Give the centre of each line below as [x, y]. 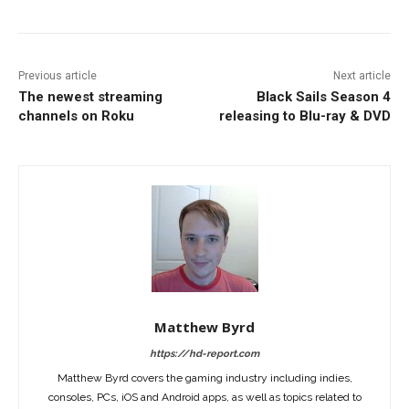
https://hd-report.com [204, 354]
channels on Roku [76, 116]
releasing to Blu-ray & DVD [304, 116]
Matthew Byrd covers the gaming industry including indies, [204, 378]
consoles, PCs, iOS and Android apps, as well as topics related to [204, 398]
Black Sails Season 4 [323, 97]
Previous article [58, 76]
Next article [362, 76]
